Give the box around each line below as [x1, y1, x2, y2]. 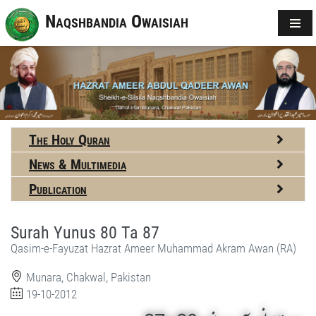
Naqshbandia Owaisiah [45, 11, 188, 32]
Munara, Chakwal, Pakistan [26, 269, 151, 284]
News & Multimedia [29, 155, 126, 173]
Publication [29, 180, 87, 197]
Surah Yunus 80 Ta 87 [11, 222, 159, 243]
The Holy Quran [29, 130, 110, 148]
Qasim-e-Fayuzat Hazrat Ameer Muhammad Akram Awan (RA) [11, 241, 296, 255]
